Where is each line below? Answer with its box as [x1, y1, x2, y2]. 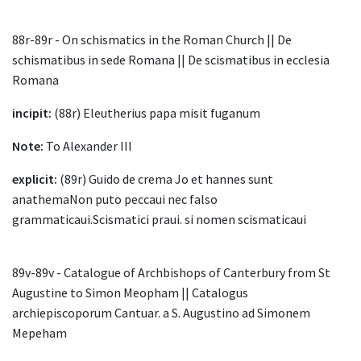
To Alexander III [44, 138, 132, 155]
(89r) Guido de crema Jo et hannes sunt [57, 171, 273, 188]
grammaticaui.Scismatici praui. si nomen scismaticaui [12, 211, 306, 228]
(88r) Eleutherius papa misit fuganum [52, 105, 260, 122]
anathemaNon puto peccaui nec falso [12, 191, 218, 208]
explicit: [12, 171, 57, 188]
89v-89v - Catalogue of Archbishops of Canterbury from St [12, 264, 330, 281]
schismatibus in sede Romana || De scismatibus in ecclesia [12, 52, 330, 68]
